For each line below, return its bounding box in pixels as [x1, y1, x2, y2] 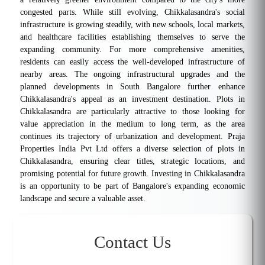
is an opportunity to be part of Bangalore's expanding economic [20, 182, 245, 191]
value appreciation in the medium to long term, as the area [20, 119, 245, 129]
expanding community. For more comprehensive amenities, [20, 45, 245, 54]
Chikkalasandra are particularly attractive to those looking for [20, 107, 245, 117]
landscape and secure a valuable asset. [20, 194, 146, 203]
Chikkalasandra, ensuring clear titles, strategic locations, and [20, 157, 245, 166]
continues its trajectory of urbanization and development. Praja [20, 132, 245, 141]
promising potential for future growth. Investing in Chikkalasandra [20, 169, 245, 179]
